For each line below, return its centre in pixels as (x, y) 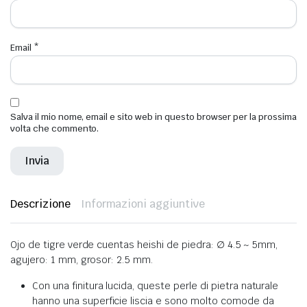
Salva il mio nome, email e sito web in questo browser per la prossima (153, 116)
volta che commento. (55, 128)
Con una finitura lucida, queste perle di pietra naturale (156, 285)
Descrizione (40, 204)
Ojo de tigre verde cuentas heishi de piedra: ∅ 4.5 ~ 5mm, (144, 244)
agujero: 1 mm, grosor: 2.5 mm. (82, 259)
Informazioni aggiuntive (143, 204)
